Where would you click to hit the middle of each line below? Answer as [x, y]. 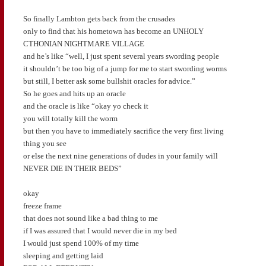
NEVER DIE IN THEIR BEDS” [72, 168]
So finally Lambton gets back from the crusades [99, 18]
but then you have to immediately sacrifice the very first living [123, 131]
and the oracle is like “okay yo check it [85, 106]
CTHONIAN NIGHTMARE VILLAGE [83, 43]
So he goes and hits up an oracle [74, 93]
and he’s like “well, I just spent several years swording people [121, 56]
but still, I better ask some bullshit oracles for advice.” [109, 81]
